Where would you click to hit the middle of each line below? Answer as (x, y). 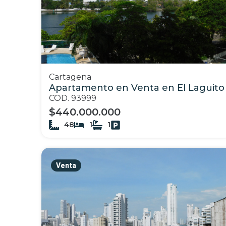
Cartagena (70, 77)
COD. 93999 (73, 98)
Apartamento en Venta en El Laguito (137, 88)
